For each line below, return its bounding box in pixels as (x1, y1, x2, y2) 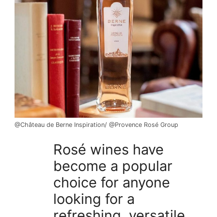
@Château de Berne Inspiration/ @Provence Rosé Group (15, 121, 178, 128)
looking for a (53, 190, 135, 207)
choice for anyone (53, 174, 170, 191)
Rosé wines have (53, 141, 164, 158)
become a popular (53, 157, 172, 174)
